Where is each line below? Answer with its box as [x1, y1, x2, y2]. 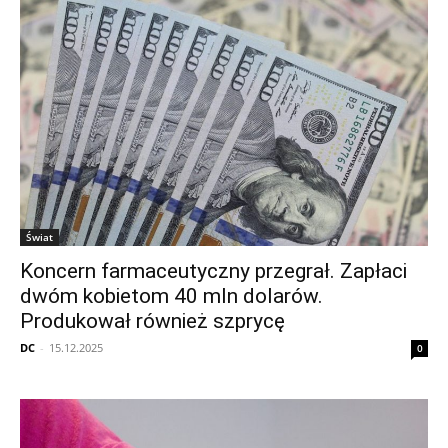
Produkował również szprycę [20, 309, 285, 334]
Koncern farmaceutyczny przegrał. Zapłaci [20, 259, 407, 284]
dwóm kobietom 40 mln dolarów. [20, 284, 323, 309]
